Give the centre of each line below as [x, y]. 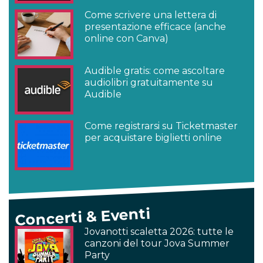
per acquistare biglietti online [154, 138]
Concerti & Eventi [82, 217]
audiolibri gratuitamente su [149, 82]
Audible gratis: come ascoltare [155, 70]
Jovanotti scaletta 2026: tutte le [159, 232]
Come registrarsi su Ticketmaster [161, 126]
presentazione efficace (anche [156, 27]
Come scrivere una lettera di [151, 15]
